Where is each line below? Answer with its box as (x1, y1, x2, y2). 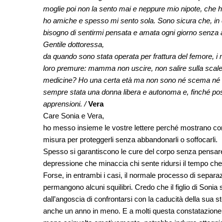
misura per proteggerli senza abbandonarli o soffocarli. (43, 135, 218, 144)
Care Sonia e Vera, (43, 111, 104, 120)
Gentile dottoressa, (43, 40, 104, 49)
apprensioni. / (43, 99, 88, 108)
